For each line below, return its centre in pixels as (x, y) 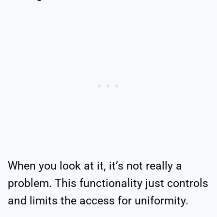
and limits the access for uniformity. (98, 201)
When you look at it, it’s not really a (95, 166)
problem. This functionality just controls (108, 184)
